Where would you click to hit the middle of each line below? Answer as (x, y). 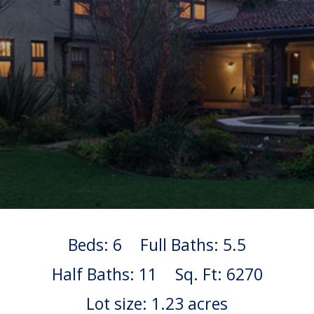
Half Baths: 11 (104, 274)
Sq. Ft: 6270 (219, 274)
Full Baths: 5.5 (193, 244)
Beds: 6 (95, 244)
